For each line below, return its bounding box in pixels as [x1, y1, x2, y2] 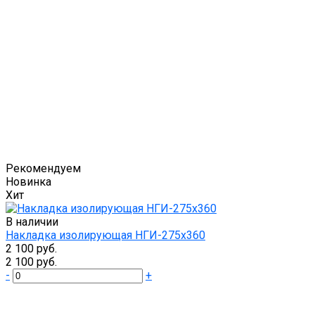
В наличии [6, 215, 58, 229]
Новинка [6, 175, 51, 189]
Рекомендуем [6, 162, 81, 176]
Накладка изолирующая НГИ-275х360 [6, 229, 205, 243]
